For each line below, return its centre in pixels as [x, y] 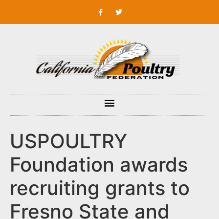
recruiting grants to [100, 188]
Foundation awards [99, 165]
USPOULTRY [68, 141]
